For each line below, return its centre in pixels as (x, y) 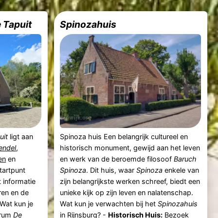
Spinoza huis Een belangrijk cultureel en (124, 137)
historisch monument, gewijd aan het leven (130, 148)
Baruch (185, 159)
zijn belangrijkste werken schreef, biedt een (130, 182)
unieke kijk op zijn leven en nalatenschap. (127, 193)
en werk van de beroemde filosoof (117, 159)
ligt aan (21, 137)
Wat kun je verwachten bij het (109, 204)
